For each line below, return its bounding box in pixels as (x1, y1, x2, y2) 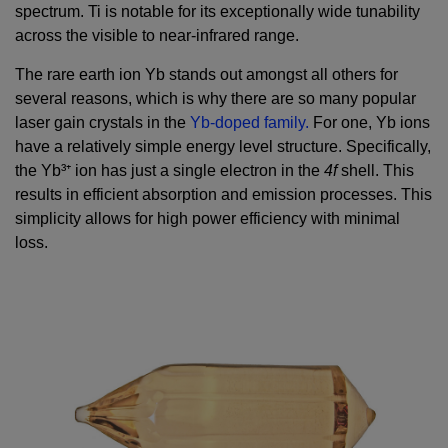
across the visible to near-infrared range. (15, 27, 299, 45)
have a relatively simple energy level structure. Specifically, (15, 138, 431, 156)
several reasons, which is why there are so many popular (15, 90, 416, 108)
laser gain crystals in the (15, 114, 190, 132)
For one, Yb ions (309, 114, 430, 132)
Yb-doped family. (190, 114, 309, 132)
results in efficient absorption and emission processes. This (15, 186, 432, 204)
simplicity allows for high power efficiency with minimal (15, 210, 400, 228)
